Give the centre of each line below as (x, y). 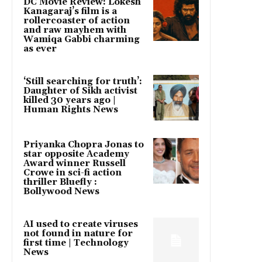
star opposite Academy (76, 154)
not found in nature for (78, 234)
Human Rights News (71, 110)
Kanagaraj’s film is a (70, 12)
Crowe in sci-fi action (73, 173)
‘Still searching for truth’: (83, 82)
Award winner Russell (75, 164)
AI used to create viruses (81, 225)
